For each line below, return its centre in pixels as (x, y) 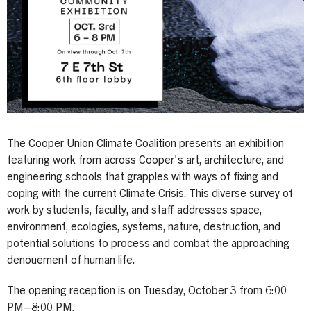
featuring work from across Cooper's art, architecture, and (145, 161)
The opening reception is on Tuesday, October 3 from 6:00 (147, 291)
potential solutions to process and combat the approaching (148, 244)
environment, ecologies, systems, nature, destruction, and (144, 227)
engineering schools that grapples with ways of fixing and (143, 177)
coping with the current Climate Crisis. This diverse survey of (150, 194)
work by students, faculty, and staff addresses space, (134, 211)
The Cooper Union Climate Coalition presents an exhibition (145, 144)
